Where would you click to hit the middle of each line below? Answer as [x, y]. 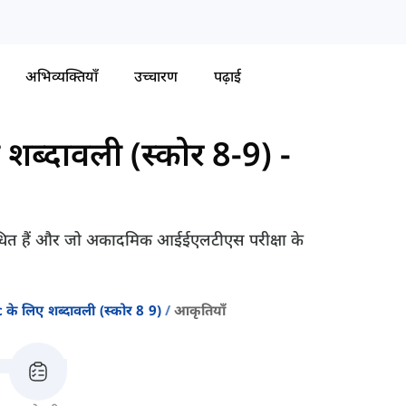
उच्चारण [156, 76]
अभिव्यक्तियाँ [62, 76]
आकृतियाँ [200, 310]
